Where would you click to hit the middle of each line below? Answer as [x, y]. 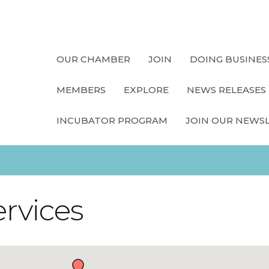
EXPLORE [146, 90]
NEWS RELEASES [226, 90]
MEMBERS [81, 90]
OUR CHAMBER [93, 59]
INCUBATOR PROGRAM [112, 120]
